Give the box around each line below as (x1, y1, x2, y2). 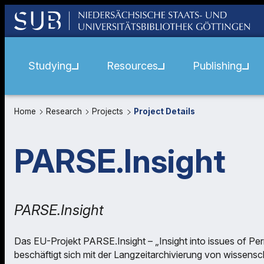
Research (46, 107, 85, 116)
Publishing (193, 60, 242, 72)
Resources (107, 60, 158, 72)
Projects (92, 107, 126, 116)
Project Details (133, 107, 195, 116)
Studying (28, 60, 72, 72)
